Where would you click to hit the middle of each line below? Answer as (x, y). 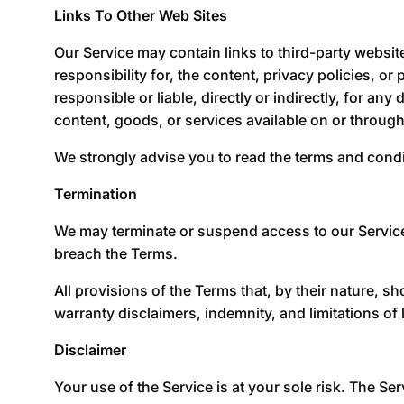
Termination (96, 193)
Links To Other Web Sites (141, 15)
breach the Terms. (116, 253)
